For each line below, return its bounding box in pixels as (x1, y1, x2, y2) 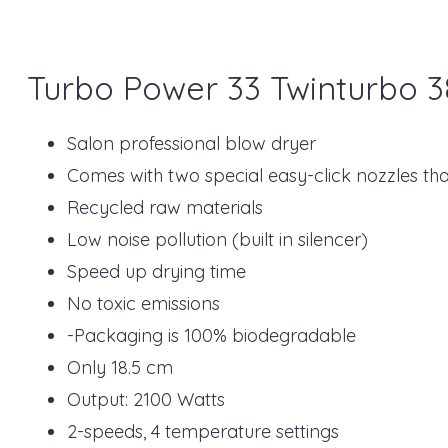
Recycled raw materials (67, 195, 268, 219)
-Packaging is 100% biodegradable (67, 323, 361, 347)
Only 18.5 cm (67, 355, 178, 379)
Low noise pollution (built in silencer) (67, 227, 373, 251)
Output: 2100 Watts (67, 387, 230, 411)
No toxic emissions (67, 291, 225, 315)
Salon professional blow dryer (67, 131, 316, 155)
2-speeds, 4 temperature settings (67, 419, 344, 443)
